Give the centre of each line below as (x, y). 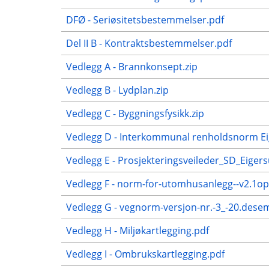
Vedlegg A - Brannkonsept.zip (132, 67)
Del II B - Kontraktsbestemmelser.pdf (149, 44)
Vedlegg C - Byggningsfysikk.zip (135, 114)
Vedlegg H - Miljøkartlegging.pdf (138, 231)
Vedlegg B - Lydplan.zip (117, 90)
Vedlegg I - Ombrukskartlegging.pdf (145, 254)
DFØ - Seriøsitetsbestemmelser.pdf (145, 20)
